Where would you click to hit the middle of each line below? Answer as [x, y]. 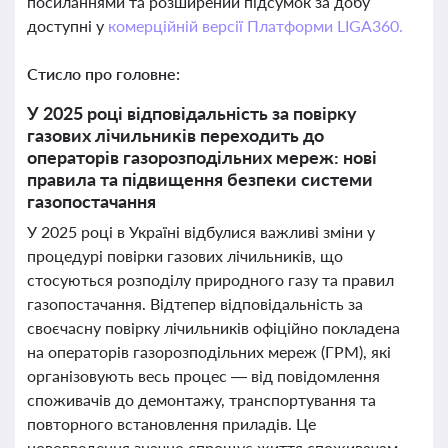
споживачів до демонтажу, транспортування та [201, 399]
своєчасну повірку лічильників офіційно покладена [213, 327]
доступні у [67, 25]
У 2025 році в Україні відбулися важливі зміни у [201, 231]
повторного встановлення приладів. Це [171, 423]
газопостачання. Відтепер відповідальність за [195, 303]
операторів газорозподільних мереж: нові [202, 157]
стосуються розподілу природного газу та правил [210, 279]
